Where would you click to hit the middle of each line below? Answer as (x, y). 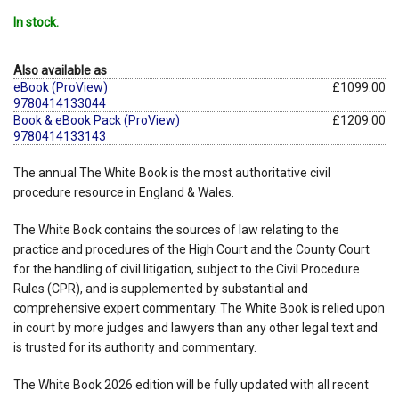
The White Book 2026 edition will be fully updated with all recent (191, 384)
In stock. (36, 22)
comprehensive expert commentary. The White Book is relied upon (199, 308)
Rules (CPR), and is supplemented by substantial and (161, 288)
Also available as (60, 70)
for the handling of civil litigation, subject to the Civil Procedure (187, 269)
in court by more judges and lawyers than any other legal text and (195, 327)
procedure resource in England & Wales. (124, 192)
